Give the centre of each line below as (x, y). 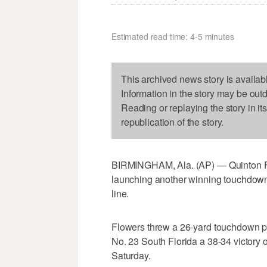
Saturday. (131, 256)
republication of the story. (173, 122)
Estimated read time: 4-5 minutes (173, 37)
